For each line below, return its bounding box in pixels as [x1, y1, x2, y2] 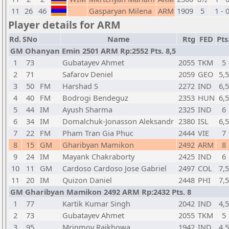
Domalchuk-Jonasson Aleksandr [62, 116, 174, 126]
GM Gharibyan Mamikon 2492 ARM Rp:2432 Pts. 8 [10, 187, 191, 197]
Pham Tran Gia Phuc [62, 128, 133, 138]
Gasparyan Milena [89, 6, 152, 16]
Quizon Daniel [62, 175, 112, 185]
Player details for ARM [8, 18, 121, 32]
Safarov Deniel [62, 69, 113, 79]
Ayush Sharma [62, 104, 112, 114]
